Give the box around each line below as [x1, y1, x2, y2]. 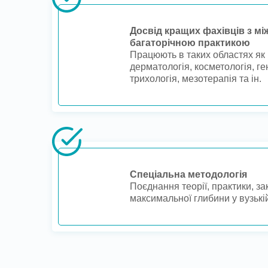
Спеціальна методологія [130, 169, 247, 180]
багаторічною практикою [130, 38, 250, 48]
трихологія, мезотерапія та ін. [130, 74, 261, 84]
